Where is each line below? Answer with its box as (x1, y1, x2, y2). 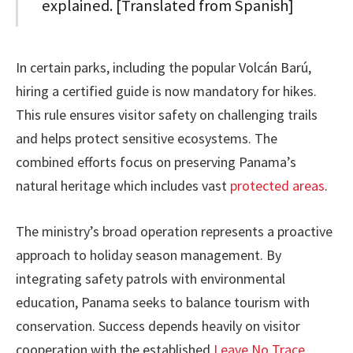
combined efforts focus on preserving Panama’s (16, 152, 296, 171)
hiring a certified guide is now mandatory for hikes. (16, 81, 317, 100)
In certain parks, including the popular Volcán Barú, (16, 58, 311, 76)
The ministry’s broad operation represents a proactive (16, 221, 333, 240)
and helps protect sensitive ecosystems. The (16, 128, 277, 147)
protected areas (230, 176, 325, 195)
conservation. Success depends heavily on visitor (16, 316, 300, 335)
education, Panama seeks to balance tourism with (16, 292, 310, 311)
